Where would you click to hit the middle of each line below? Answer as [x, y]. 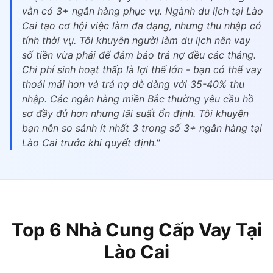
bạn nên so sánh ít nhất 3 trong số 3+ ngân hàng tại [142, 128]
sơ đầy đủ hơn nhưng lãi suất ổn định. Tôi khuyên [135, 113]
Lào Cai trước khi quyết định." [91, 143]
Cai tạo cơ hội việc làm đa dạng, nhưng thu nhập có [142, 26]
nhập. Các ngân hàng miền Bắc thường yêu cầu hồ [138, 99]
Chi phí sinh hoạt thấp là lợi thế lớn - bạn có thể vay [142, 69]
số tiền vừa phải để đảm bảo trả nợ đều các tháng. [139, 55]
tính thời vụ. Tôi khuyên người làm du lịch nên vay [136, 40]
